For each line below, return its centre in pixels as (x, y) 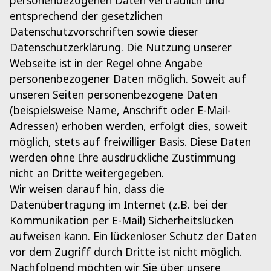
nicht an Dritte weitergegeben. (87, 173)
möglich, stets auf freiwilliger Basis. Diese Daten (130, 142)
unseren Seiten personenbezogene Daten (113, 95)
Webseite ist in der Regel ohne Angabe (106, 63)
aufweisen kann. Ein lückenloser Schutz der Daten (133, 236)
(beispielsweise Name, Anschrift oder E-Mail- (120, 110)
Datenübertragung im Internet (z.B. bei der (119, 205)
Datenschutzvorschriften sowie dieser (104, 32)
